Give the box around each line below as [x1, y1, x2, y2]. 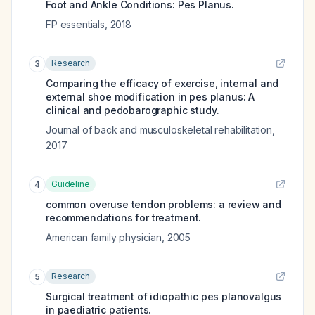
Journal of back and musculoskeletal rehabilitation [46, 124, 272, 136]
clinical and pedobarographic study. [46, 104, 219, 116]
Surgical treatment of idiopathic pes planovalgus [46, 290, 282, 302]
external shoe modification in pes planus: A [46, 91, 255, 103]
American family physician [46, 231, 162, 243]
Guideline [51, 179, 90, 189]
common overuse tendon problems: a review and [46, 198, 281, 210]
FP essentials [46, 18, 105, 30]
